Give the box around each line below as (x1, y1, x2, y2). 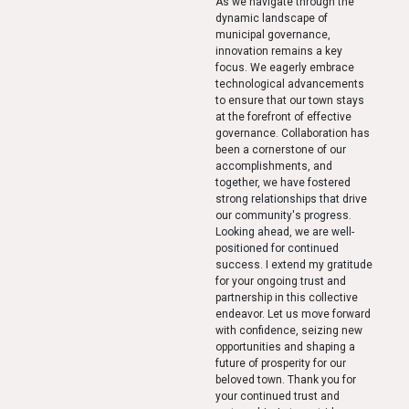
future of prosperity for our (215, 356, 346, 370)
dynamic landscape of (215, 11, 328, 25)
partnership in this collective (215, 290, 358, 304)
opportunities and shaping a (215, 340, 355, 353)
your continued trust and (215, 389, 340, 403)
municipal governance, (215, 27, 330, 41)
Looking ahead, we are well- (215, 225, 354, 238)
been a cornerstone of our (215, 142, 346, 156)
